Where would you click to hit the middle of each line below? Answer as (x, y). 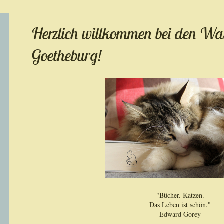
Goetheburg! (66, 55)
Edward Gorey (180, 214)
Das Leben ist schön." (180, 205)
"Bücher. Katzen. (180, 195)
